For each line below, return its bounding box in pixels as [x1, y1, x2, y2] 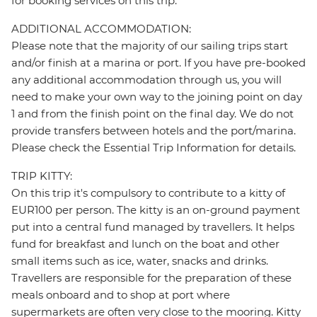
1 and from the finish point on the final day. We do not [11, 107, 294, 121]
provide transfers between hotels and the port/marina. [11, 124, 296, 138]
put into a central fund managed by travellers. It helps [11, 220, 294, 234]
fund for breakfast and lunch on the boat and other [11, 237, 279, 251]
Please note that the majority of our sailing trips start [11, 39, 288, 53]
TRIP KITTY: [11, 169, 72, 183]
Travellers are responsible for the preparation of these [11, 271, 292, 285]
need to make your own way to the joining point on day [11, 90, 302, 104]
